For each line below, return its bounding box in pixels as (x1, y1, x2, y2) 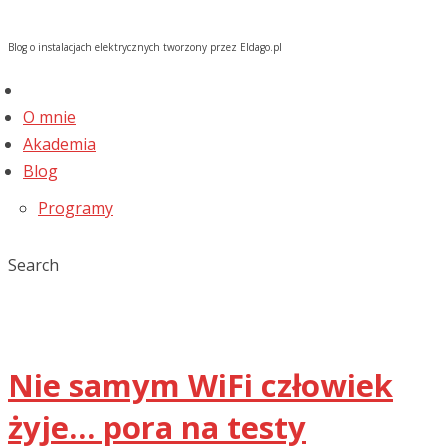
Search (8, 254, 59, 276)
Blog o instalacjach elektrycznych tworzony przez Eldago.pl (8, 40, 282, 54)
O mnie (23, 106, 76, 128)
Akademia (23, 133, 96, 155)
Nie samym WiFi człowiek (8, 363, 393, 406)
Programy (38, 197, 113, 219)
